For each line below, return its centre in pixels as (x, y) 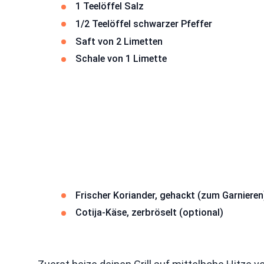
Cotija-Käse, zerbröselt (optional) (149, 213)
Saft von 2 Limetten (119, 41)
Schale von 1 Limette (121, 59)
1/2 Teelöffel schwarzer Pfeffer (144, 24)
